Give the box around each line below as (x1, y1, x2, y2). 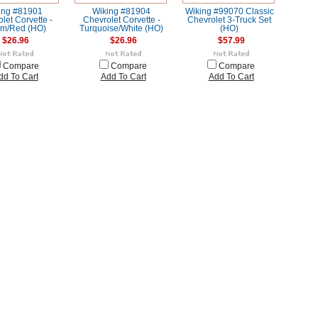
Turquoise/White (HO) (79, 24, 163, 33)
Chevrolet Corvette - (82, 16, 160, 24)
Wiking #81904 (92, 7, 150, 16)
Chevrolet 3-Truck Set (187, 16, 271, 24)
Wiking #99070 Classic (185, 7, 274, 16)
